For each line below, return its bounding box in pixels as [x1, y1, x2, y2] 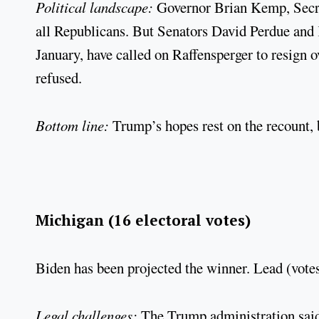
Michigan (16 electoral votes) [36, 210, 251, 231]
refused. [36, 68, 82, 88]
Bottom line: [36, 115, 113, 136]
